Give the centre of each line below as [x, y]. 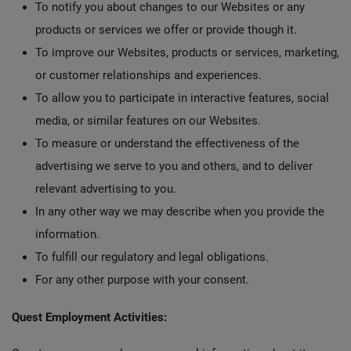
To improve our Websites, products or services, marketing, [187, 52]
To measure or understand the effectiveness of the [167, 143]
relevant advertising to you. [106, 189]
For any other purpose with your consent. [142, 280]
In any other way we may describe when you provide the [180, 212]
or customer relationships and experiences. [148, 75]
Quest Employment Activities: [89, 317]
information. [67, 234]
